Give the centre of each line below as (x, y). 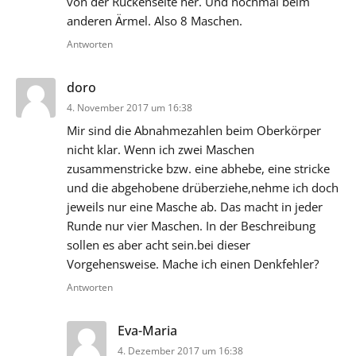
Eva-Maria (147, 330)
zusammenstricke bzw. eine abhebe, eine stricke (198, 168)
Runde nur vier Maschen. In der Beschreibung (191, 225)
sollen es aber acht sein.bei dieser (159, 244)
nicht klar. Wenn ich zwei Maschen (161, 149)
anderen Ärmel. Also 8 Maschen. (155, 20)
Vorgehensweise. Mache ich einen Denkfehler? (193, 263)
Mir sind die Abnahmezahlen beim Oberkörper (194, 130)
